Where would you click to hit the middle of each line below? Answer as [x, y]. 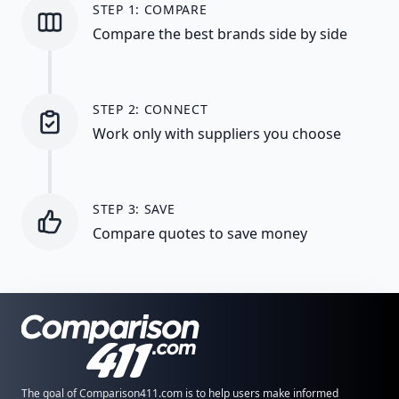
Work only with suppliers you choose [217, 133]
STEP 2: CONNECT [151, 109]
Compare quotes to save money [200, 233]
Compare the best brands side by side [220, 33]
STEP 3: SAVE [134, 208]
